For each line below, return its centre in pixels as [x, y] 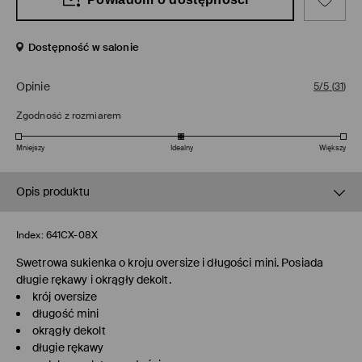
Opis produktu [53, 192]
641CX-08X [72, 236]
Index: [30, 236]
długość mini [66, 314]
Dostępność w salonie [84, 48]
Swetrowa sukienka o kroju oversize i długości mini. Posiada [170, 263]
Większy [333, 148]
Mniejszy [30, 148]
